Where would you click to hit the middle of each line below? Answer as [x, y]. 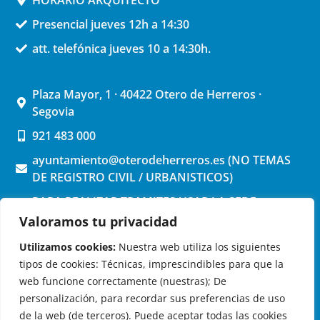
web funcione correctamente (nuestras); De [123, 281]
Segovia [53, 111]
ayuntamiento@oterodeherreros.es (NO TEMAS [161, 160]
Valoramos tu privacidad [98, 221]
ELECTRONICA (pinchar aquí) [110, 218]
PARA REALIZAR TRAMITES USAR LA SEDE [144, 201]
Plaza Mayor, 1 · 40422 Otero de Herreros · [147, 94]
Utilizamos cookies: [67, 247]
